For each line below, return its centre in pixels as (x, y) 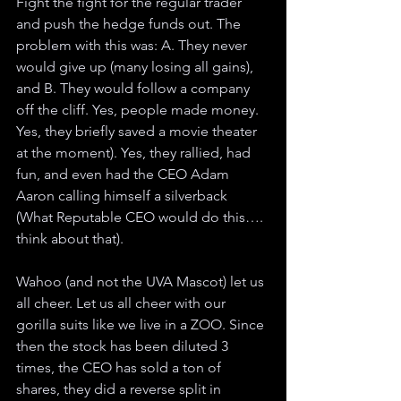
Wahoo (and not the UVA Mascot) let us (142, 281)
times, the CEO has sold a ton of (120, 367)
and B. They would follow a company (135, 88)
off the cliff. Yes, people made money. (139, 109)
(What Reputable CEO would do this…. (141, 217)
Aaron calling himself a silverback (124, 195)
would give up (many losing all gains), (137, 66)
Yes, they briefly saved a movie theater (138, 131)
